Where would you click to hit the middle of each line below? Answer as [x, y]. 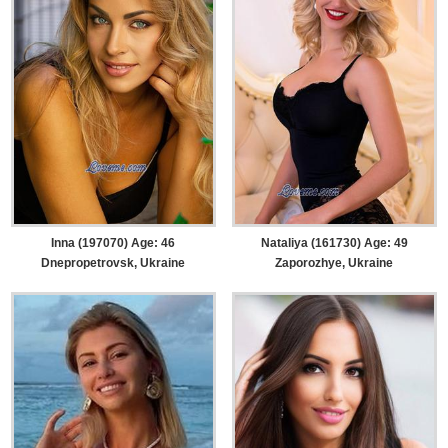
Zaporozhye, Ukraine [334, 262]
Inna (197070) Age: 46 [113, 242]
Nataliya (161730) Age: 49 [334, 242]
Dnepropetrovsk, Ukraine [113, 262]
